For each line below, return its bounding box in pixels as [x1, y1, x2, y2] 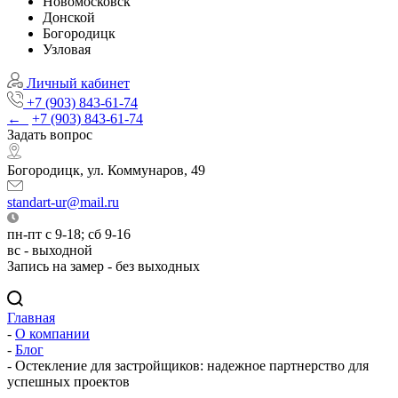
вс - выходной [7, 243, 92, 259]
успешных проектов [7, 373, 130, 389]
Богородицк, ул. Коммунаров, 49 [7, 163, 205, 179]
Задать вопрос [7, 127, 92, 143]
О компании [15, 325, 90, 341]
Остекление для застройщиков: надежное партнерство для [15, 357, 369, 373]
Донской [43, 10, 95, 26]
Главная [7, 309, 55, 325]
